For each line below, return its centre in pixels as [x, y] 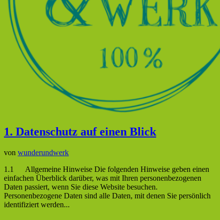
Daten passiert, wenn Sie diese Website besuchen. [81, 187]
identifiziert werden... [37, 204]
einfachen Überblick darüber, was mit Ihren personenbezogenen [103, 178]
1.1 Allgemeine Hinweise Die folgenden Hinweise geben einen [107, 169]
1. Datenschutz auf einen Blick [80, 131]
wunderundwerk [43, 152]
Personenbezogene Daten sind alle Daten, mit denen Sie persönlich [107, 195]
